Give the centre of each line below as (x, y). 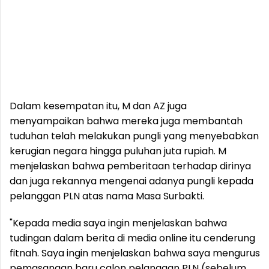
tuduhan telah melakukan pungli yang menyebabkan (134, 136)
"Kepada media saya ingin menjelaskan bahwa (118, 223)
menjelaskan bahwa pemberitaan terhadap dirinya (130, 166)
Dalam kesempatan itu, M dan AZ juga (98, 106)
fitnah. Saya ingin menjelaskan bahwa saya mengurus (135, 253)
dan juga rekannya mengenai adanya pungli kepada (131, 181)
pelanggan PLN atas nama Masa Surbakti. (107, 196)
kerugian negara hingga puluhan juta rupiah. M (118, 151)
